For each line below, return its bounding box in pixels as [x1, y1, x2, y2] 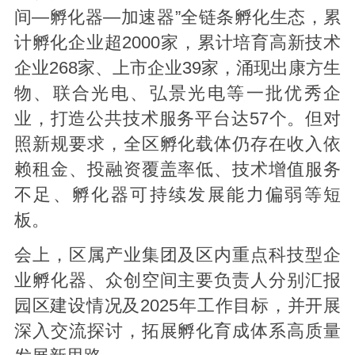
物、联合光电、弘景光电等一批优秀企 [13, 84, 342, 104]
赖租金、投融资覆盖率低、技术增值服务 [13, 160, 342, 180]
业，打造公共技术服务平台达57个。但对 [13, 109, 342, 129]
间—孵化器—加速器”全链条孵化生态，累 [13, 8, 342, 28]
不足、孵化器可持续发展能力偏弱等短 [13, 185, 342, 205]
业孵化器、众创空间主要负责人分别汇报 [13, 271, 342, 291]
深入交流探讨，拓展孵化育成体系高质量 [13, 322, 342, 342]
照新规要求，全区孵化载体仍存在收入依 [13, 135, 342, 155]
